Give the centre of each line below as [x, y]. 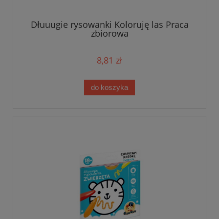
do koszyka [109, 88]
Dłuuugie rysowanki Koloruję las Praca [109, 25]
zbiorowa [109, 33]
